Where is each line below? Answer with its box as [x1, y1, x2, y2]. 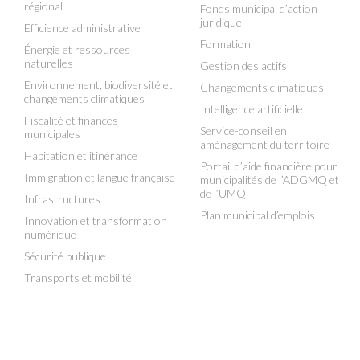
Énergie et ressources [24, 43, 130, 56]
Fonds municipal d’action [200, 2, 317, 15]
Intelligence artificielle [200, 102, 303, 116]
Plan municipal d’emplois [200, 208, 315, 222]
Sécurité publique [24, 249, 106, 263]
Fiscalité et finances [24, 113, 118, 127]
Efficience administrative [24, 21, 141, 35]
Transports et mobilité [24, 271, 132, 284]
